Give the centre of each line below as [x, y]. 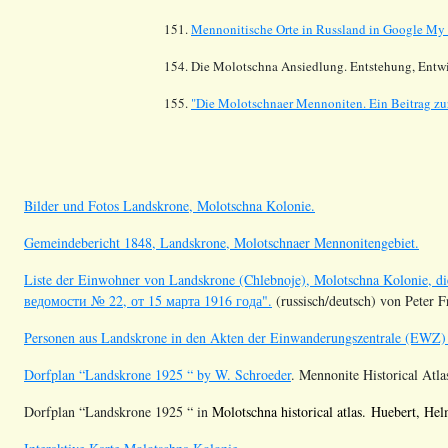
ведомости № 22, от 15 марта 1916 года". [148, 300]
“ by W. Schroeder [239, 374]
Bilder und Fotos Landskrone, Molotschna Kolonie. [169, 205]
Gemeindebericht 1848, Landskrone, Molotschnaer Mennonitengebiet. [221, 242]
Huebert [393, 411]
